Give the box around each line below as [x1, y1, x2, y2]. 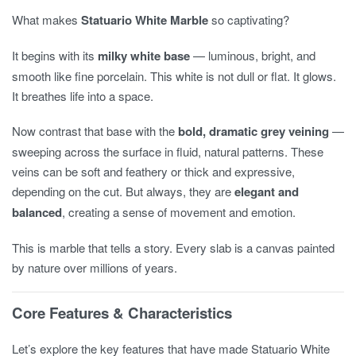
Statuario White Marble [81, 11, 208, 29]
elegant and [234, 182, 299, 200]
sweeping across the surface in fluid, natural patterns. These [12, 142, 323, 160]
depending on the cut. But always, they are [12, 182, 234, 199]
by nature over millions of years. [12, 258, 177, 276]
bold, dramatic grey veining [178, 122, 329, 140]
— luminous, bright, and [190, 47, 315, 64]
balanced [12, 203, 62, 221]
